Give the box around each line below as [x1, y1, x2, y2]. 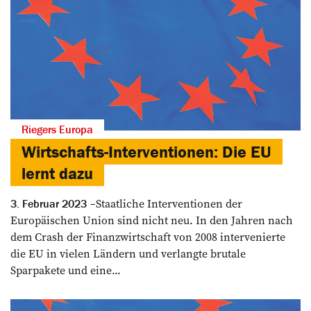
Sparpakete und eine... [10, 262, 121, 278]
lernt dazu [22, 162, 93, 183]
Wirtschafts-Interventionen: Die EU [22, 141, 271, 162]
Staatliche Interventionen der [96, 195, 242, 211]
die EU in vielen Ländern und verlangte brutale [10, 245, 246, 261]
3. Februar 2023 [10, 196, 87, 210]
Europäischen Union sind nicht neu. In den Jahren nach [10, 212, 293, 228]
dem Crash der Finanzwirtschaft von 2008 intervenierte [10, 228, 285, 244]
